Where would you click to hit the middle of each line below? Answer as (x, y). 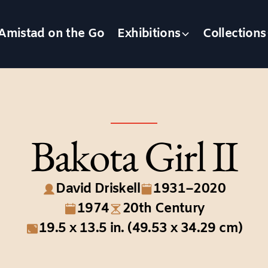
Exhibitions (149, 33)
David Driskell (98, 190)
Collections (234, 33)
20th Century (163, 209)
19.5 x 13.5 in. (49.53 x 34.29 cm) (141, 229)
